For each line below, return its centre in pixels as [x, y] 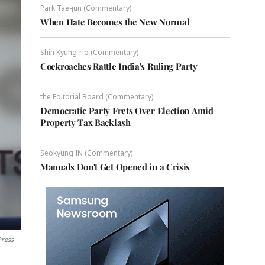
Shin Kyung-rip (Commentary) [89, 52]
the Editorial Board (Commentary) [97, 97]
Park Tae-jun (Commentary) [86, 8]
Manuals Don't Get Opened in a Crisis [115, 167]
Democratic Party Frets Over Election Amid [127, 111]
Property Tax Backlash [85, 122]
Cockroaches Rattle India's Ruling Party [119, 66]
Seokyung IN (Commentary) [86, 153]
